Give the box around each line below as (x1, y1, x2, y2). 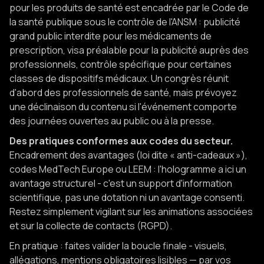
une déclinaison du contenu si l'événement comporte (9, 100, 237, 114)
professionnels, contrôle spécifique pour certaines (9, 58, 232, 71)
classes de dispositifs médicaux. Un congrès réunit (9, 72, 229, 85)
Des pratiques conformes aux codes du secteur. (9, 134, 233, 148)
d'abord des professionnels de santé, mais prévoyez (9, 86, 237, 100)
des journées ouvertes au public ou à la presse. (9, 114, 214, 128)
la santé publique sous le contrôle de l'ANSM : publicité (9, 15, 240, 29)
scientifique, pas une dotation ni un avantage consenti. (9, 191, 245, 204)
